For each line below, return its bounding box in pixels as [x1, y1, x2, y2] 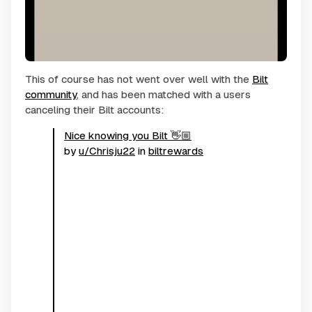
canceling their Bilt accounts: [25, 103, 164, 116]
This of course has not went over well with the [25, 72, 252, 85]
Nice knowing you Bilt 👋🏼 [64, 129, 192, 141]
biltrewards [148, 144, 203, 157]
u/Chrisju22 [79, 144, 135, 157]
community [25, 88, 77, 100]
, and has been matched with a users [77, 88, 251, 100]
